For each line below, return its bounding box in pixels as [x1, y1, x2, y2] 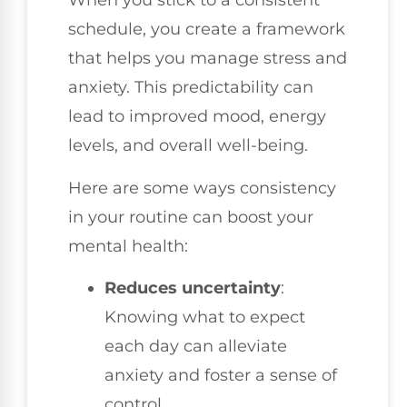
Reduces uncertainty [104, 278, 281, 299]
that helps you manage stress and [68, 48, 347, 69]
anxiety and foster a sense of [104, 365, 337, 386]
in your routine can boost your [68, 206, 313, 227]
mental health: [68, 235, 188, 256]
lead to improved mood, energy [68, 106, 326, 127]
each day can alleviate [104, 336, 287, 357]
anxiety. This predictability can [68, 77, 313, 98]
